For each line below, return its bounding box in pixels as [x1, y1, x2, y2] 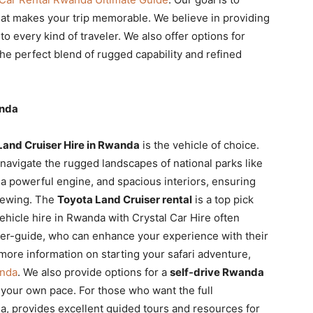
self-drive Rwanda [170, 265, 264, 279]
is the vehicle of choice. [140, 138, 259, 152]
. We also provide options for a [17, 265, 170, 279]
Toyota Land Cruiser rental [57, 193, 192, 206]
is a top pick [192, 193, 254, 206]
